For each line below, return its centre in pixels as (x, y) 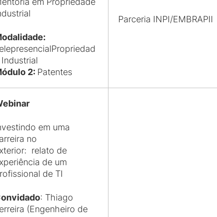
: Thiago (57, 198)
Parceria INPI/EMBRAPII (166, 19)
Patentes (55, 72)
